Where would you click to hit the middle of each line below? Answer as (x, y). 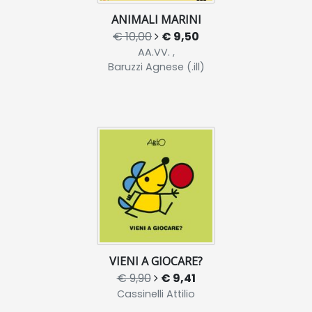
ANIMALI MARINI (156, 20)
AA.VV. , (156, 53)
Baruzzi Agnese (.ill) (156, 67)
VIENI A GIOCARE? (156, 262)
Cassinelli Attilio (156, 294)
